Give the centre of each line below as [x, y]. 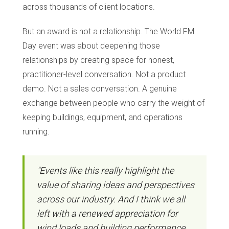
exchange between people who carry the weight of [113, 103]
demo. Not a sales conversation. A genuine [100, 88]
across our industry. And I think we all [111, 199]
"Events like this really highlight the [105, 170]
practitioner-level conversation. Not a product [104, 74]
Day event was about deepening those [91, 45]
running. [36, 131]
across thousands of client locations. [89, 7]
